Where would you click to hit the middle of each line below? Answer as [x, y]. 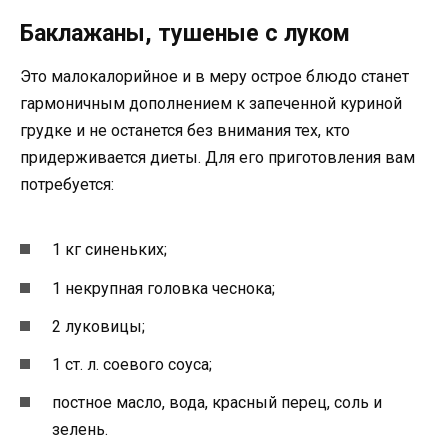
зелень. [80, 430]
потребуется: [67, 184]
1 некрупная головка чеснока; [163, 288]
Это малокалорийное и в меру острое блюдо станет [214, 76]
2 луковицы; [98, 326]
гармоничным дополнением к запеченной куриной [211, 103]
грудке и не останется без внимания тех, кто [185, 130]
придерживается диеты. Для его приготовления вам [217, 157]
